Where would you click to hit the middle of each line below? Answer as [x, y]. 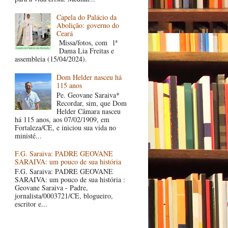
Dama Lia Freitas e [85, 51]
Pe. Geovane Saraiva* [88, 95]
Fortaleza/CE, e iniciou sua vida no [65, 127]
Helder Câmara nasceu [89, 111]
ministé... [28, 135]
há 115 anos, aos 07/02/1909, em [62, 119]
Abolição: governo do [88, 25]
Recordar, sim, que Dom [92, 103]
